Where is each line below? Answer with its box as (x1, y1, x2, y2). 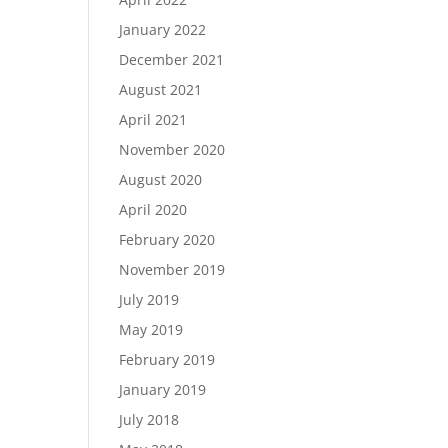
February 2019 (119, 350, 216, 369)
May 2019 (119, 320, 184, 339)
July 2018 (119, 410, 180, 429)
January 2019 (119, 380, 207, 399)
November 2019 (119, 260, 226, 279)
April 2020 (119, 200, 188, 219)
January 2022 (119, 20, 207, 39)
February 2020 (119, 230, 216, 249)
